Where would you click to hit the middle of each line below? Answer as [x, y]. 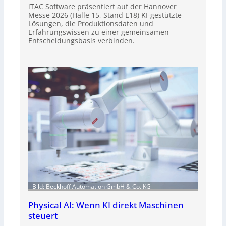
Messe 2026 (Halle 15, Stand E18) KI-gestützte [105, 15]
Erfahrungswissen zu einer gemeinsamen [99, 32]
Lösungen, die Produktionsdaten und [91, 24]
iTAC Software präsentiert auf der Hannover [102, 7]
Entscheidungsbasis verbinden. [81, 41]
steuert [43, 215]
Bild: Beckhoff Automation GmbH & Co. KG [92, 186]
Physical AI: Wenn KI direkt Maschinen [106, 205]
